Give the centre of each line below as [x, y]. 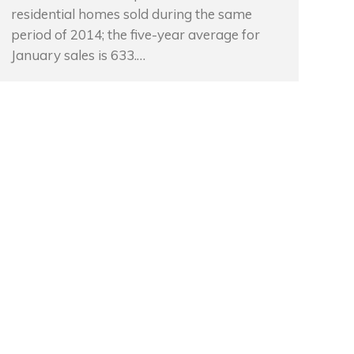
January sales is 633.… [78, 55]
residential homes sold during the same [132, 14]
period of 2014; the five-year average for [136, 34]
